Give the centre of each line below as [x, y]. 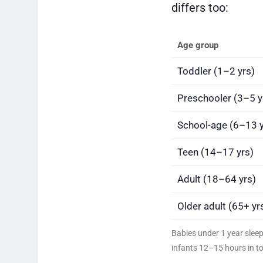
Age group [198, 45]
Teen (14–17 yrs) [215, 152]
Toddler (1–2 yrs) [216, 71]
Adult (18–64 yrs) [217, 179]
